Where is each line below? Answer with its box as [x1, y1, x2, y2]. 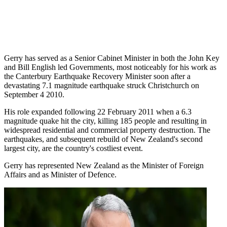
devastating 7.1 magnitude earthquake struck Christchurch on [4, 81, 199, 90]
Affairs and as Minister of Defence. [4, 170, 117, 179]
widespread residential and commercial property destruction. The [4, 126, 210, 135]
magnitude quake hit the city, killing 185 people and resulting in [4, 117, 207, 126]
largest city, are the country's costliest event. [4, 144, 143, 153]
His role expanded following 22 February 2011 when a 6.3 [4, 107, 192, 117]
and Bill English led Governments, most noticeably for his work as [4, 63, 216, 72]
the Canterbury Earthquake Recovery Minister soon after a [4, 72, 191, 81]
